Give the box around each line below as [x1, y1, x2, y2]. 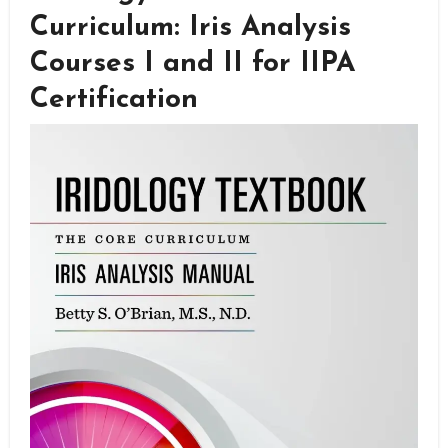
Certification [29, 85, 198, 114]
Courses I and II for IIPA [29, 49, 355, 78]
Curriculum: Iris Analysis [29, 13, 351, 42]
